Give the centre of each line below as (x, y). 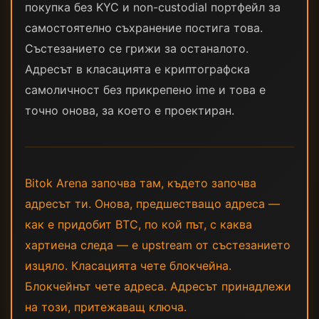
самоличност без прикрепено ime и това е (145, 90)
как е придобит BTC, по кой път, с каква (138, 224)
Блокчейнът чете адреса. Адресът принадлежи (158, 286)
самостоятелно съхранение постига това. (144, 28)
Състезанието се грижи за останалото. (137, 48)
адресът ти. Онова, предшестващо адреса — (152, 204)
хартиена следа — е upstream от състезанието (158, 245)
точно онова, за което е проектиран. (130, 110)
